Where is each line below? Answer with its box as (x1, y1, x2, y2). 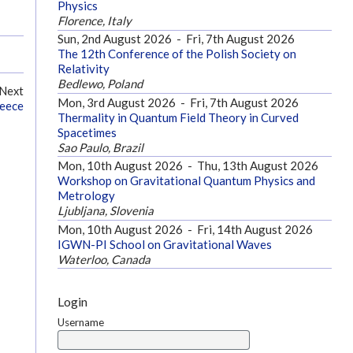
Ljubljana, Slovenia (57, 203, 154, 218)
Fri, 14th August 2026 (196, 221, 313, 236)
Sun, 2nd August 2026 (57, 32, 172, 46)
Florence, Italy (57, 13, 132, 28)
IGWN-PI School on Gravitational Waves (57, 236, 272, 251)
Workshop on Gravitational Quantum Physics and (57, 173, 315, 188)
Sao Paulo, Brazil (57, 139, 143, 154)
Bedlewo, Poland (57, 76, 143, 91)
